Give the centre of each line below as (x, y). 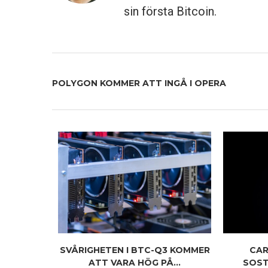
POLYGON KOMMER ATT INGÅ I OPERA (139, 83)
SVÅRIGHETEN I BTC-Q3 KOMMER (135, 250)
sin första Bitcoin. (170, 11)
